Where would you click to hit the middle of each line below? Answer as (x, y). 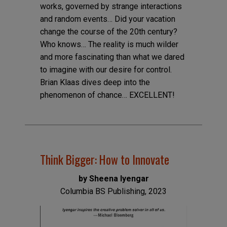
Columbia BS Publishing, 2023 (113, 192)
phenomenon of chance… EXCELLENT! (107, 95)
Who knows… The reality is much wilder (109, 45)
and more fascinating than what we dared (112, 57)
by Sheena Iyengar (113, 179)
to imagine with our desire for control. (106, 70)
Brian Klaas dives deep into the (95, 83)
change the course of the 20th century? (108, 32)
